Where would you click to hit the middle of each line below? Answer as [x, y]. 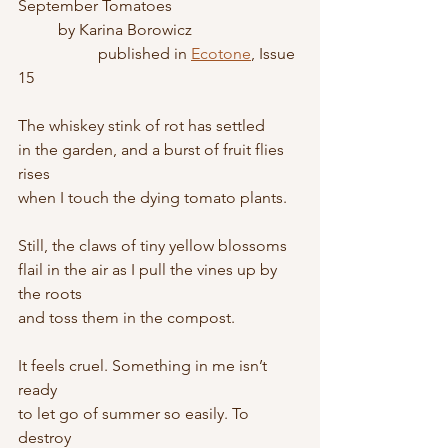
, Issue [275, 53]
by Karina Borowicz [125, 29]
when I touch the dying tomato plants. [152, 197]
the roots [50, 293]
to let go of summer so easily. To [135, 413]
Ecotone [221, 53]
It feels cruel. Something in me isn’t [144, 365]
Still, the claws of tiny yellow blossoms [152, 245]
